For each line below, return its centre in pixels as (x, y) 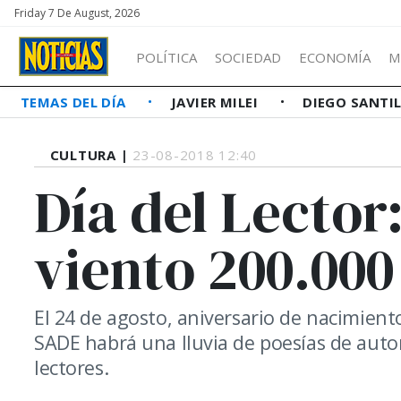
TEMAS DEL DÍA (76, 102)
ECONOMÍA (335, 57)
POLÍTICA (166, 57)
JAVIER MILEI (216, 102)
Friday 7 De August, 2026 (77, 13)
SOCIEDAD (248, 57)
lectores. (72, 367)
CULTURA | (91, 155)
